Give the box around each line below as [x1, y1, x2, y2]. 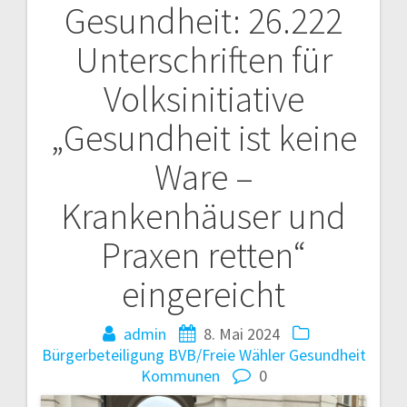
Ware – [154, 154, 253, 201]
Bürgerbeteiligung [41, 344, 164, 366]
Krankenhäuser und [61, 194, 346, 240]
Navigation [26, 11, 183, 57]
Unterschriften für [74, 37, 333, 84]
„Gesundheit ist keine [50, 115, 357, 162]
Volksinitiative [103, 76, 304, 123]
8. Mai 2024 [203, 323, 280, 345]
